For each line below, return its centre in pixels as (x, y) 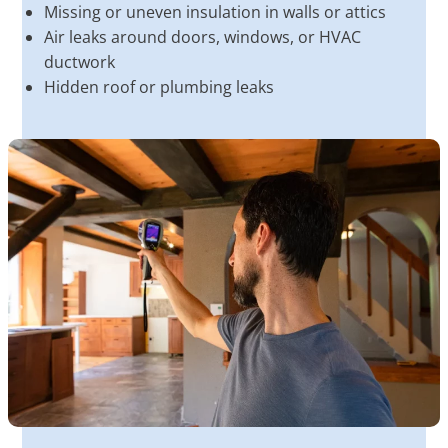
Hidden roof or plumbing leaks (159, 86)
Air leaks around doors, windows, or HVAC (202, 36)
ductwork (79, 61)
